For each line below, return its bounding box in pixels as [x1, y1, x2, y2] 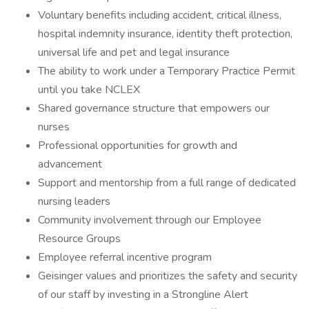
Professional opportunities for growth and [38, 138, 237, 153]
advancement [38, 157, 102, 172]
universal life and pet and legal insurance [38, 45, 230, 60]
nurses [38, 119, 70, 134]
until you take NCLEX [38, 82, 140, 97]
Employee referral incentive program [38, 250, 212, 265]
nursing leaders [38, 194, 110, 209]
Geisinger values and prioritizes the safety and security [38, 268, 297, 283]
